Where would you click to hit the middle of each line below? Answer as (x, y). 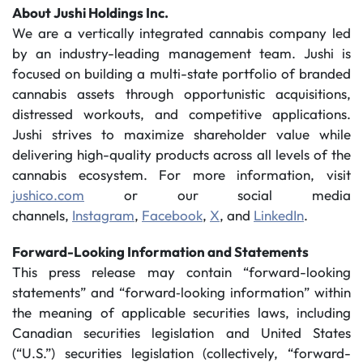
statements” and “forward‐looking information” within (181, 292)
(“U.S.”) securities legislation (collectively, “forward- (181, 353)
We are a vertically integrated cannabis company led (181, 33)
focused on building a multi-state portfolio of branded (181, 73)
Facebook (172, 215)
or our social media (218, 195)
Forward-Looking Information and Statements (160, 252)
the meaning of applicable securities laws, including (181, 312)
